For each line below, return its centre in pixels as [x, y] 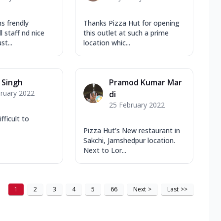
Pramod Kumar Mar [146, 82]
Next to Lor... [105, 150]
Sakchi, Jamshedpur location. [129, 140]
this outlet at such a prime [126, 33]
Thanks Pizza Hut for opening [131, 23]
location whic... [107, 42]
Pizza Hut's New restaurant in [132, 130]
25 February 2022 [137, 105]
